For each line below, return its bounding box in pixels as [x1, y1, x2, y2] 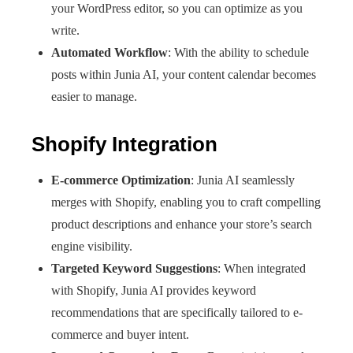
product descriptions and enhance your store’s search [51, 217, 312, 231]
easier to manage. [51, 90, 137, 103]
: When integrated [217, 262, 306, 275]
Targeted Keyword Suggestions [51, 262, 217, 275]
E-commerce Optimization [51, 173, 191, 187]
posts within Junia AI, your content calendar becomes [51, 68, 316, 81]
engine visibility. [51, 240, 132, 253]
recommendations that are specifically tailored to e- [51, 306, 303, 319]
